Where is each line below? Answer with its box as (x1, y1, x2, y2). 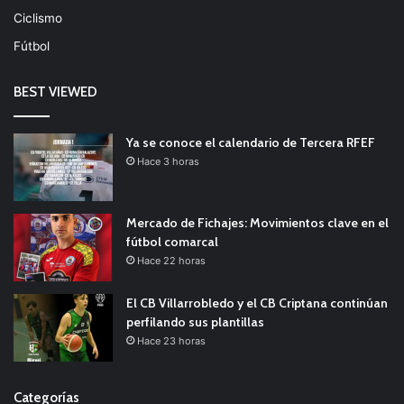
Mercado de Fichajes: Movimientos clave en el (126, 214, 389, 231)
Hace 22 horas (137, 253, 206, 267)
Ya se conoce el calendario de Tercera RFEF (126, 133, 375, 151)
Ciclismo (14, 10, 62, 25)
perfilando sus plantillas (126, 313, 264, 330)
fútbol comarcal (126, 233, 218, 250)
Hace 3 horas (137, 154, 199, 168)
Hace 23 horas (137, 334, 206, 347)
